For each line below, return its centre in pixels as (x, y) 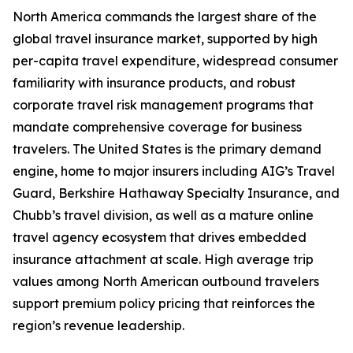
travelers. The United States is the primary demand (167, 149)
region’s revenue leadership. (98, 326)
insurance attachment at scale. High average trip (163, 260)
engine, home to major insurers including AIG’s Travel (174, 171)
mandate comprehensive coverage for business (157, 127)
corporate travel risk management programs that (163, 105)
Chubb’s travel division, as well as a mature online (163, 216)
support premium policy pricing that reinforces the (164, 304)
